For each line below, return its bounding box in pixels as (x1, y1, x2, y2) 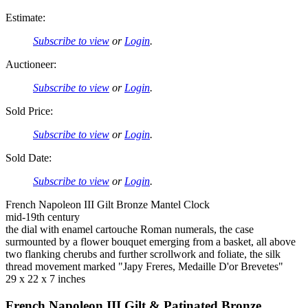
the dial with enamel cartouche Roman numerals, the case (5, 223, 254, 236)
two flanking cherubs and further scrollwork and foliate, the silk (5, 248, 280, 261)
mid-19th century (5, 211, 80, 223)
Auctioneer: (5, 58, 56, 71)
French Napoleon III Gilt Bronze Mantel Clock (5, 199, 210, 211)
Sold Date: (5, 152, 52, 164)
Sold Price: (5, 105, 53, 118)
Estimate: (5, 12, 45, 24)
